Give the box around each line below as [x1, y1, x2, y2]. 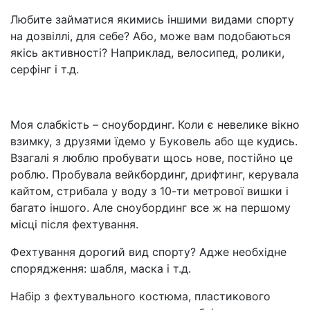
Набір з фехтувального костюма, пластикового [10, 289, 271, 303]
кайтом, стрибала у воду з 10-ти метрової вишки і [10, 184, 289, 198]
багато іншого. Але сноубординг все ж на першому [10, 201, 291, 215]
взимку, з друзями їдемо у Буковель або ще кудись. [10, 134, 298, 148]
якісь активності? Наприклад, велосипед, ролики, [10, 46, 284, 60]
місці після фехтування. [10, 217, 138, 231]
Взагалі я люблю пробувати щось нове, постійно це [10, 151, 293, 165]
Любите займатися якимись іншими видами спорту [10, 12, 294, 26]
